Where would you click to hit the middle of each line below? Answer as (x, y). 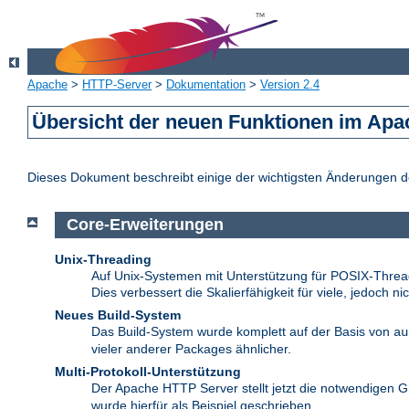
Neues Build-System (118, 315)
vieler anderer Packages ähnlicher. (191, 348)
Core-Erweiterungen (145, 225)
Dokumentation (206, 85)
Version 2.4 (290, 85)
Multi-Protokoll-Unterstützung (148, 371)
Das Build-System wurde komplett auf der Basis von (242, 331)
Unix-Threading (103, 259)
